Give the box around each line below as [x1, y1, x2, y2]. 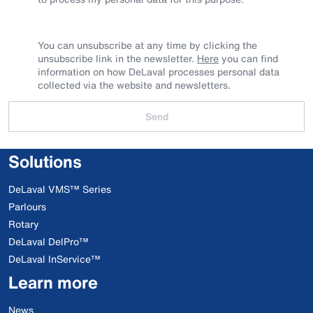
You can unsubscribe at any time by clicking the [38, 38, 257, 53]
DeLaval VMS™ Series [8, 182, 111, 197]
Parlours [8, 199, 46, 214]
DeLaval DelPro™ [8, 234, 89, 249]
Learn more [8, 270, 98, 296]
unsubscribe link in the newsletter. [38, 51, 197, 66]
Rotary [8, 217, 39, 232]
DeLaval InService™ [8, 252, 101, 267]
